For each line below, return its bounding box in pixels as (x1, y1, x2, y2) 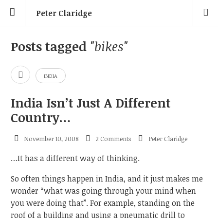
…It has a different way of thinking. (11, 152, 140, 163)
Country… (11, 108, 72, 126)
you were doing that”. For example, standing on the (11, 198, 195, 209)
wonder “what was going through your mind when (11, 185, 197, 197)
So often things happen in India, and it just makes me (11, 173, 203, 184)
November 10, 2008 (23, 134, 78, 143)
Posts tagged (11, 37, 91, 54)
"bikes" (90, 37, 128, 54)
